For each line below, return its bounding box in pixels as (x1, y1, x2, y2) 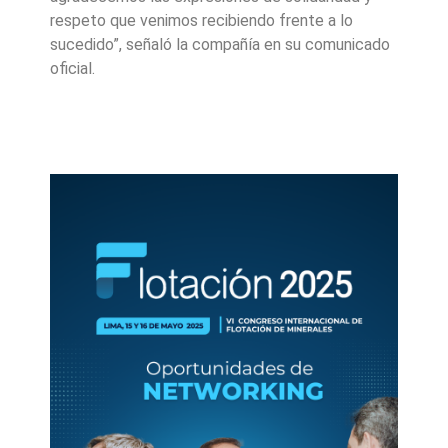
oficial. (50, 59, 95, 79)
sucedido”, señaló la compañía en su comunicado (50, 35, 390, 55)
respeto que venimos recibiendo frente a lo (50, 11, 353, 31)
